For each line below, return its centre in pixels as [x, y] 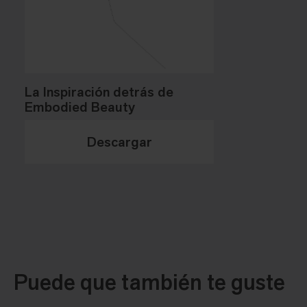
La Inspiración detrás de [99, 92]
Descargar [119, 142]
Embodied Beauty [80, 107]
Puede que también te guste [149, 283]
